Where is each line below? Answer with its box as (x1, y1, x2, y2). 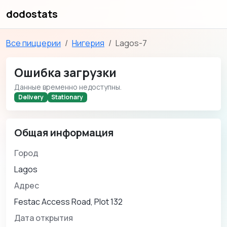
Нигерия (72, 37, 104, 49)
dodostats (6, 7, 58, 21)
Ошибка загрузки (14, 64, 117, 81)
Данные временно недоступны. (14, 82, 122, 92)
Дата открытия (14, 212, 73, 224)
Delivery (18, 93, 44, 102)
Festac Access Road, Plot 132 (14, 196, 123, 208)
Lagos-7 (116, 37, 147, 49)
